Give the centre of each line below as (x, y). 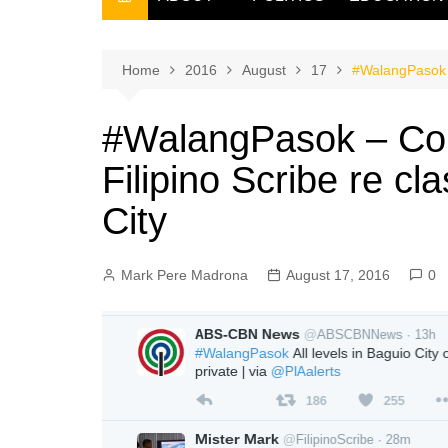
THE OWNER (209, 69)
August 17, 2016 (338, 275)
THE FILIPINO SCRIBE (241, 36)
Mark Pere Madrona (184, 275)
